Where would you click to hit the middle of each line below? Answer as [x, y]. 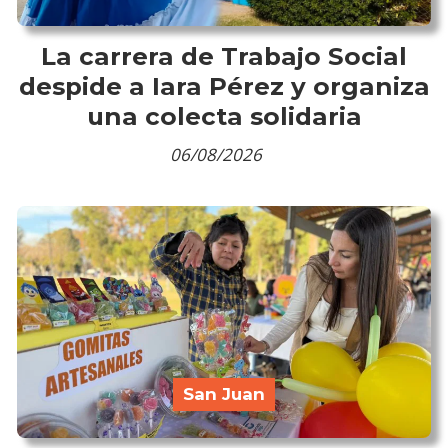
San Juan [224, 393]
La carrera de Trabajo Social [224, 55]
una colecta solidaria [224, 115]
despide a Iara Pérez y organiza [224, 85]
